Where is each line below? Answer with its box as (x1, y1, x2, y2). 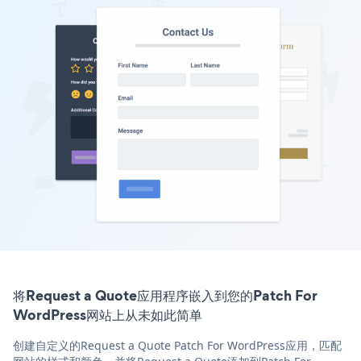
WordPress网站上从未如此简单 (13, 304, 202, 325)
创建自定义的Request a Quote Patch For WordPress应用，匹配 (13, 337, 342, 353)
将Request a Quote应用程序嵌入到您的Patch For (13, 284, 317, 305)
